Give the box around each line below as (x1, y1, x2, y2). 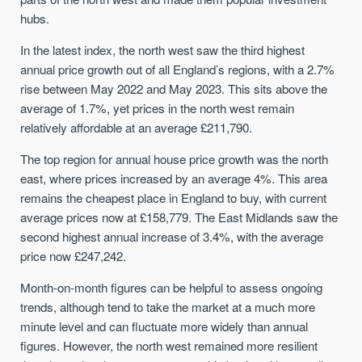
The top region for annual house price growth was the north (20, 150, 329, 168)
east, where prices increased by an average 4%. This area (20, 170, 328, 187)
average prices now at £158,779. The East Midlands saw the (20, 208, 339, 226)
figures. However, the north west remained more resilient (20, 337, 318, 355)
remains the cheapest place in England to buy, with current (20, 189, 327, 207)
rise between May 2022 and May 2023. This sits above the (20, 80, 328, 98)
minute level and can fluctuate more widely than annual (20, 318, 309, 335)
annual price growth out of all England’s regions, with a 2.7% (20, 61, 335, 78)
